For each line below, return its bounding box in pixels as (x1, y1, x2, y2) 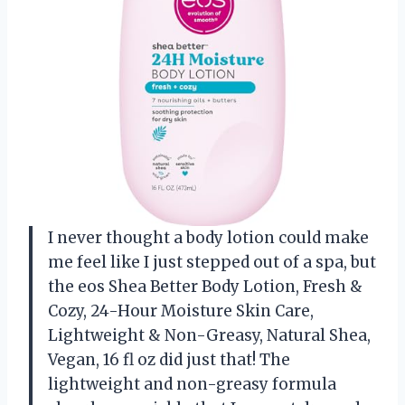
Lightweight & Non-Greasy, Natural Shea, (48, 325, 371, 345)
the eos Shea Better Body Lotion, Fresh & (48, 276, 363, 297)
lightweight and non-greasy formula (48, 373, 336, 394)
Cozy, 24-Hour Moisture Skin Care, (48, 300, 314, 321)
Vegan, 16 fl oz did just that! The (48, 349, 290, 370)
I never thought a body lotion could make (48, 227, 369, 248)
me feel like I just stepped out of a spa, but (48, 251, 376, 272)
